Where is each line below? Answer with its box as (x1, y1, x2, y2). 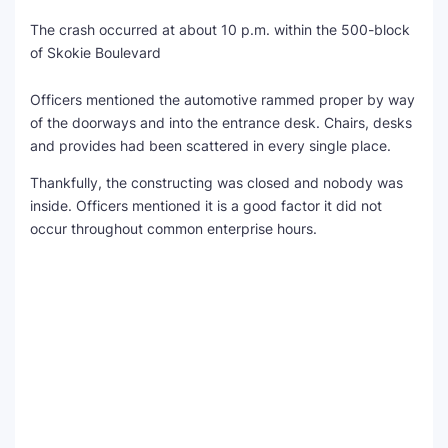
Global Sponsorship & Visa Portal (54, 161, 266, 178)
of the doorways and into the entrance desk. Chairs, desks (30, 114, 412, 131)
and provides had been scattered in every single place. (30, 137, 391, 154)
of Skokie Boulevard (30, 44, 161, 61)
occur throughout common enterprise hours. (30, 220, 317, 237)
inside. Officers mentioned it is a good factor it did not (30, 197, 382, 214)
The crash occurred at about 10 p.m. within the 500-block (30, 21, 410, 38)
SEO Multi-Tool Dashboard (54, 29, 225, 46)
